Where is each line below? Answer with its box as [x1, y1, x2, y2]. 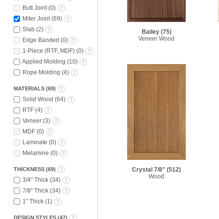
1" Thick [22, 197, 44, 205]
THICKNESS [14, 166, 44, 172]
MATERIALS [14, 85, 44, 91]
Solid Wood [22, 95, 53, 103]
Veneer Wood [138, 35, 175, 42]
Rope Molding [22, 68, 60, 76]
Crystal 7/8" [132, 166, 165, 174]
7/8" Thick [22, 187, 48, 194]
